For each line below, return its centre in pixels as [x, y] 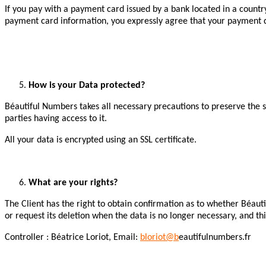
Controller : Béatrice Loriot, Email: [72, 238]
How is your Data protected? [87, 86]
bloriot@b [159, 238]
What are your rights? [73, 183]
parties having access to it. [56, 119]
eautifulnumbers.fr [215, 238]
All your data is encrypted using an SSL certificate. [101, 140]
